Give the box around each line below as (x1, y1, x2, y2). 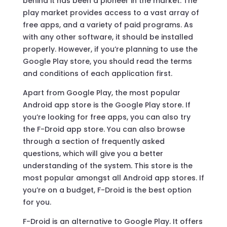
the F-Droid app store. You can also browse (22, 124, 185, 134)
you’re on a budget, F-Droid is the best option (22, 184, 192, 195)
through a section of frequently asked (22, 136, 165, 146)
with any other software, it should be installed (22, 31, 193, 42)
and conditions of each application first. (22, 68, 172, 79)
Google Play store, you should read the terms (22, 56, 192, 66)
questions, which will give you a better (22, 148, 163, 159)
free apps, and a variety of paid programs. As (22, 19, 193, 30)
